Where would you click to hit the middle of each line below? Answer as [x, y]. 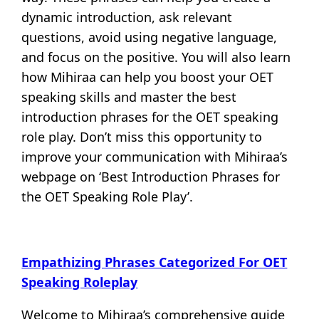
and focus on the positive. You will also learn [156, 57]
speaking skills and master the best [129, 96]
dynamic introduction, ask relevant [127, 17]
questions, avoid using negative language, [150, 37]
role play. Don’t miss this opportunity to [142, 136]
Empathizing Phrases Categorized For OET [155, 262]
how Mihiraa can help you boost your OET [148, 77]
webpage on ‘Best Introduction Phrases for [151, 176]
